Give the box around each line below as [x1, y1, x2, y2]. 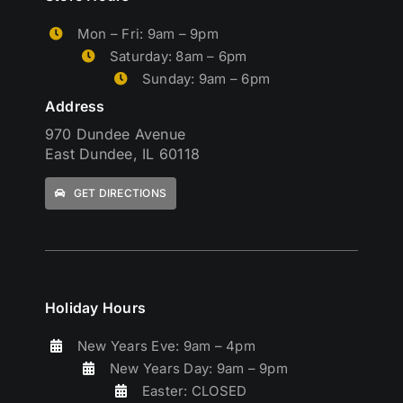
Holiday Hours [44, 300, 147, 318]
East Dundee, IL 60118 [44, 145, 201, 164]
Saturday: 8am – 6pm [109, 47, 247, 65]
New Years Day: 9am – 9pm [109, 360, 288, 378]
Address [44, 98, 105, 116]
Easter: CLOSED [141, 382, 247, 400]
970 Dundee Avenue [44, 125, 186, 144]
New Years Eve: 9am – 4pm [76, 337, 255, 355]
